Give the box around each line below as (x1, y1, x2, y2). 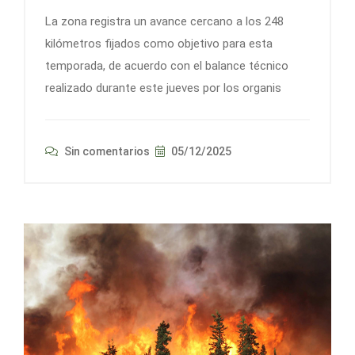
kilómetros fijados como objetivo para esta (45, 36, 273, 51)
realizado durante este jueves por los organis (45, 80, 281, 95)
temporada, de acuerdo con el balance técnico (45, 58, 288, 73)
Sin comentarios (62, 144, 150, 158)
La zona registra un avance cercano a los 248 (45, 13, 284, 29)
